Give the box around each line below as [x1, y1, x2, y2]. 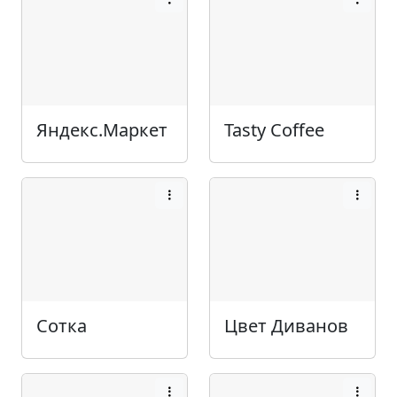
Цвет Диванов [224, 314, 348, 339]
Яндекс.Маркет [36, 117, 167, 142]
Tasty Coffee [224, 117, 324, 142]
